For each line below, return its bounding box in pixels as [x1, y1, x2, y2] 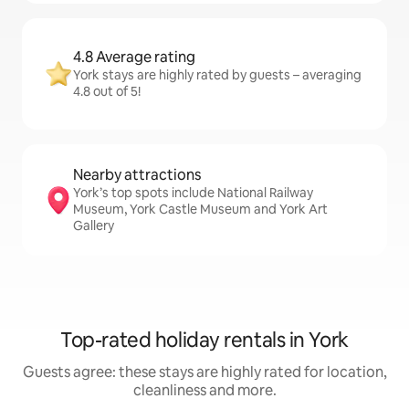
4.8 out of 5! [73, 83, 141, 100]
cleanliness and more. [132, 381, 277, 400]
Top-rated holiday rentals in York [60, 327, 349, 353]
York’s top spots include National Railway [73, 184, 313, 201]
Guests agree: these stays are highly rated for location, [22, 362, 387, 382]
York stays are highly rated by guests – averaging [73, 67, 362, 83]
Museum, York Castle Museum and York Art [73, 201, 328, 217]
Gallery [73, 217, 114, 234]
